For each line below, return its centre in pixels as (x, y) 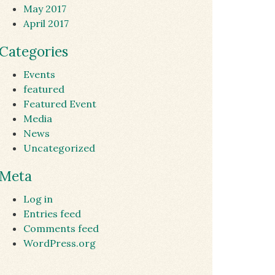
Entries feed (52, 214)
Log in (38, 199)
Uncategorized (59, 148)
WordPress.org (60, 243)
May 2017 (45, 9)
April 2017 (46, 23)
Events (39, 74)
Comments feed (61, 228)
